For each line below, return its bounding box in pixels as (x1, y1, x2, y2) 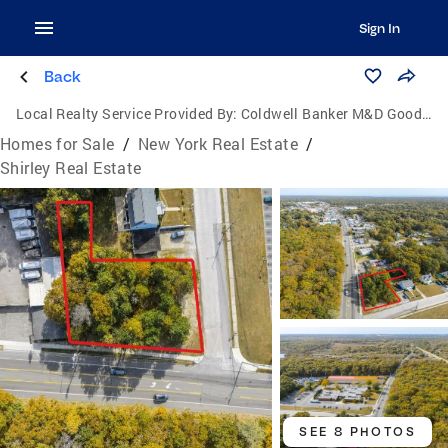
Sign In (358, 20, 400, 36)
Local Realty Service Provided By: (16, 104, 238, 123)
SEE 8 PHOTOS (299, 423, 416, 439)
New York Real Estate (138, 133, 299, 154)
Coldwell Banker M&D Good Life (240, 104, 423, 123)
